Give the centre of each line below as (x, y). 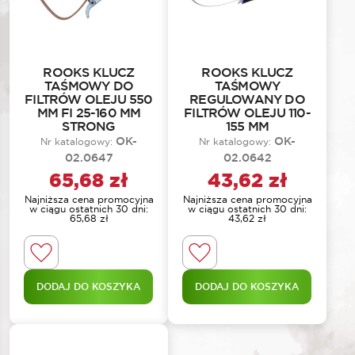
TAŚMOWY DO (89, 86)
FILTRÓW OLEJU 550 (89, 99)
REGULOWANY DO (247, 99)
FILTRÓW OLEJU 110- (247, 113)
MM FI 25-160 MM (89, 113)
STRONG (89, 126)
